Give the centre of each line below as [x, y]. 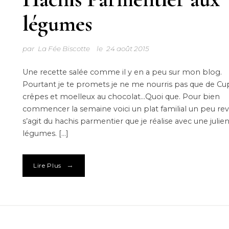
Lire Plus [47, 166]
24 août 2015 [128, 49]
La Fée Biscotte [64, 49]
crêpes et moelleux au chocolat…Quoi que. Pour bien [121, 97]
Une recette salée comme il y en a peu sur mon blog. [122, 72]
